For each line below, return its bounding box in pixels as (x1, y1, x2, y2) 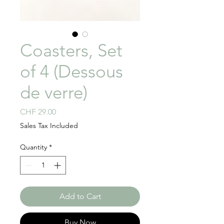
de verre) (20, 81, 87, 103)
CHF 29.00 (20, 107, 56, 116)
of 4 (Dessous (20, 60, 123, 82)
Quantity (20, 142, 47, 151)
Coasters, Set (20, 39, 122, 61)
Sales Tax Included (20, 121, 78, 130)
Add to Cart (59, 191, 101, 201)
